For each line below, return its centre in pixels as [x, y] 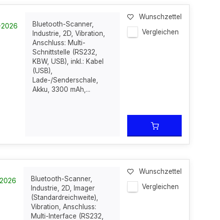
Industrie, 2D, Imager [63, 188]
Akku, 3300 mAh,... [62, 89]
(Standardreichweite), [65, 197]
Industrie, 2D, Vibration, [69, 33]
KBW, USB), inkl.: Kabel [68, 61]
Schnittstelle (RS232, [65, 52]
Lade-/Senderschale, [66, 80]
